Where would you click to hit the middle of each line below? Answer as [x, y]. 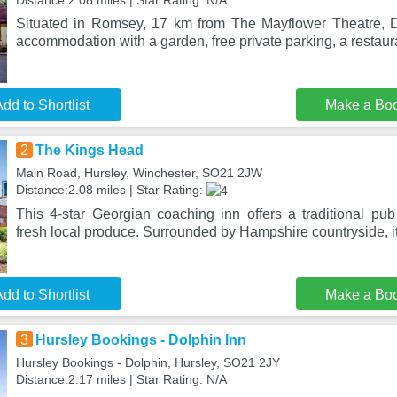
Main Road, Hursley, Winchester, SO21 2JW [139, 173]
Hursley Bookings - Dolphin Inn [140, 340]
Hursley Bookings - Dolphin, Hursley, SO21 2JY [148, 362]
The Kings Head [89, 150]
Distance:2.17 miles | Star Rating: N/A [121, 379]
